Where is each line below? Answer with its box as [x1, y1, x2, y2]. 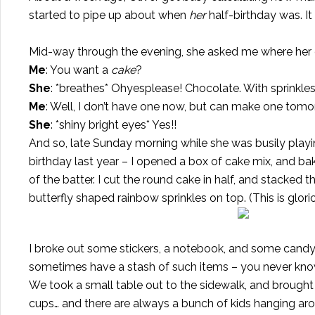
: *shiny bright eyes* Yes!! [51, 118, 176, 131]
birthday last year [29, 155, 119, 168]
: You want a [46, 63, 111, 77]
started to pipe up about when [29, 8, 189, 22]
